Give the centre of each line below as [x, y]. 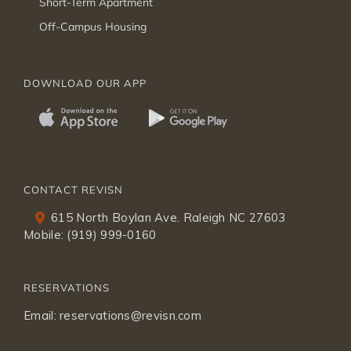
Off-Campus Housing [93, 27]
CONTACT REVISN [73, 190]
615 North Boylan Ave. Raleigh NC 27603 [168, 218]
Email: [42, 316]
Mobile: [45, 235]
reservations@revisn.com [131, 316]
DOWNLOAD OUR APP [85, 83]
